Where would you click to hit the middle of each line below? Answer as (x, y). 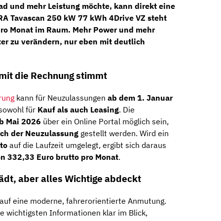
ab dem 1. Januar (140, 97)
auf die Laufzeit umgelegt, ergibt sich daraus (87, 145)
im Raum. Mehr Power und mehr (94, 30)
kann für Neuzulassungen (61, 97)
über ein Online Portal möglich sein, (105, 121)
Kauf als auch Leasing (78, 109)
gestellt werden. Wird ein (124, 133)
